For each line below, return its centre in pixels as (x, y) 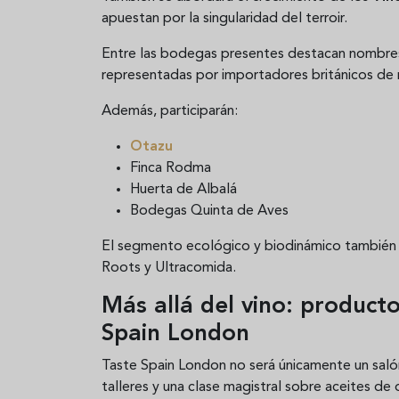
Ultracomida (194, 268)
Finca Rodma (171, 168)
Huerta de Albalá (183, 189)
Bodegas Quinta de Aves (209, 211)
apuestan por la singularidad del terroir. (224, 18)
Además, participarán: (170, 111)
